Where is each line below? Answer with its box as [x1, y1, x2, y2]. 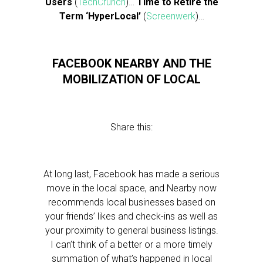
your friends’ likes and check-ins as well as [45, 211, 218, 222]
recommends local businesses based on [48, 197, 215, 208]
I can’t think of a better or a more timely [50, 239, 213, 250]
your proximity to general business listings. [45, 225, 218, 236]
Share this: [110, 122, 153, 133]
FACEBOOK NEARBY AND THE [52, 56, 211, 70]
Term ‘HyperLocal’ [59, 11, 141, 22]
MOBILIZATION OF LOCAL [62, 72, 201, 86]
